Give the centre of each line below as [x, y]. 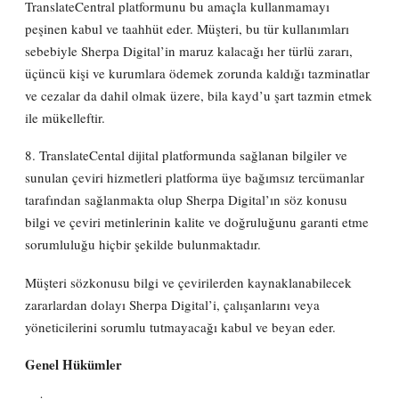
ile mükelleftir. [65, 117]
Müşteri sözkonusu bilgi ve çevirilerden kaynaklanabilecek [189, 282]
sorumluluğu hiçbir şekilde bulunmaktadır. [143, 244]
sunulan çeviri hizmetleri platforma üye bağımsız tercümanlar [195, 178]
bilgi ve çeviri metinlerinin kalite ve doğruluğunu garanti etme [197, 222]
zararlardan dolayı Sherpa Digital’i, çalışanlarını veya [173, 304]
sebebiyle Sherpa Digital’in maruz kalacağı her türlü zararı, [189, 50]
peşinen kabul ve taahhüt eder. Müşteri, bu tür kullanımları [187, 28]
